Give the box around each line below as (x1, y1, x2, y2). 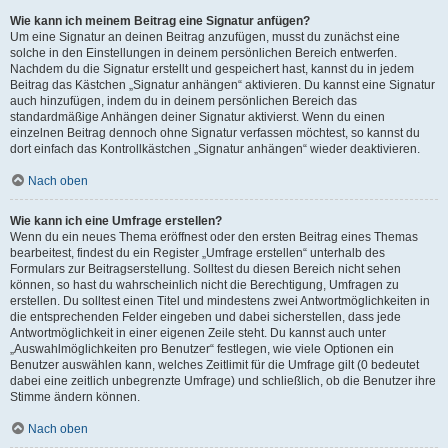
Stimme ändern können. (10, 390, 140, 404)
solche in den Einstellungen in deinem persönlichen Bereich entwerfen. (10, 46, 397, 60)
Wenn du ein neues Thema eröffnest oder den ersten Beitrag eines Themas (10, 230, 418, 244)
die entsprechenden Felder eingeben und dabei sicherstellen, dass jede (10, 310, 401, 324)
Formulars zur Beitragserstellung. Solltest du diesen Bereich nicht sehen (10, 262, 401, 276)
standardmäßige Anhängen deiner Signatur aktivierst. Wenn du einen (10, 110, 385, 124)
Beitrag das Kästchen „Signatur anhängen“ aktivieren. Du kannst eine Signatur (10, 78, 435, 92)
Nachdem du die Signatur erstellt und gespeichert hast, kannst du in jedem (10, 62, 414, 76)
